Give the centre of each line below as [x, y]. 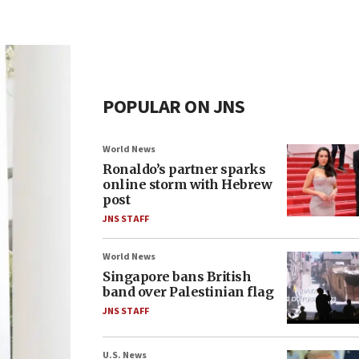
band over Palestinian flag [188, 292]
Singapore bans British [177, 276]
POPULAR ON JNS [173, 107]
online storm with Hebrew [187, 184]
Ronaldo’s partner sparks [184, 169]
